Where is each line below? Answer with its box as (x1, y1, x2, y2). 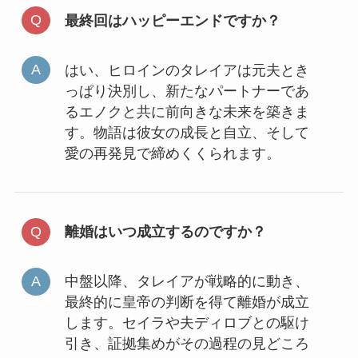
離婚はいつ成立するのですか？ (64, 224, 266, 241)
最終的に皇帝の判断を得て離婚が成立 (64, 294, 309, 311)
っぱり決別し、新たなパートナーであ (64, 82, 309, 99)
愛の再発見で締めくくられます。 (64, 145, 280, 161)
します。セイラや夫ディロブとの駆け (64, 315, 309, 332)
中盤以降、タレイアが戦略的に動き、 (64, 273, 309, 290)
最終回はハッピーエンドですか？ (64, 12, 280, 29)
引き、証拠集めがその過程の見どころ (64, 336, 309, 352)
